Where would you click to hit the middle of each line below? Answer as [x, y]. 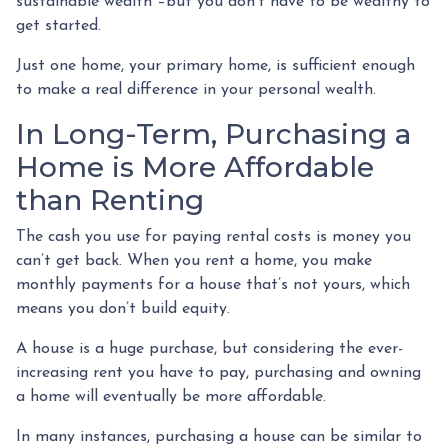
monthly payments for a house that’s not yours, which [213, 284]
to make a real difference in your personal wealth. [198, 89]
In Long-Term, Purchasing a [213, 133]
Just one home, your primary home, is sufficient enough [215, 65]
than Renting [110, 199]
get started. [61, 25]
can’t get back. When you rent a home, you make [194, 260]
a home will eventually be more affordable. [171, 396]
